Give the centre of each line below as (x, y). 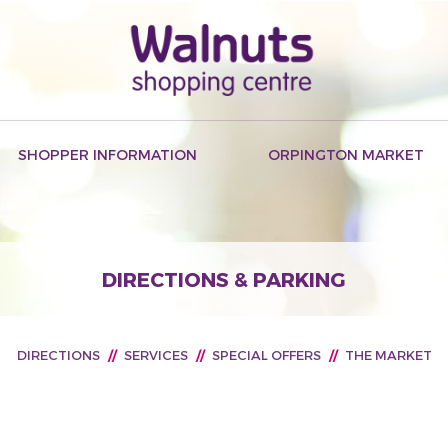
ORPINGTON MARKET (346, 154)
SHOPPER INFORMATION (107, 154)
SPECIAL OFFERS (266, 355)
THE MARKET (388, 355)
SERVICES (155, 355)
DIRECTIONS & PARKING (224, 279)
